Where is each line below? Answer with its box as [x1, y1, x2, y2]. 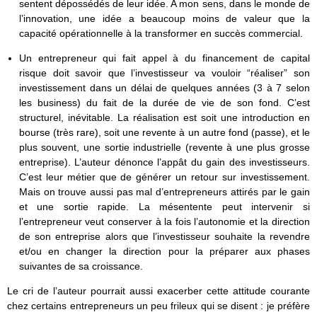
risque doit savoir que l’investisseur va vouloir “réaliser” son [18, 67, 310, 79]
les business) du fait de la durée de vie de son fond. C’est [18, 96, 310, 108]
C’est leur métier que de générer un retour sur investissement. [18, 171, 310, 183]
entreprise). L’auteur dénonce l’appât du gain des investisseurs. [18, 156, 310, 168]
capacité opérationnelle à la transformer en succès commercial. [18, 27, 303, 39]
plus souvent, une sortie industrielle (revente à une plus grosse [18, 141, 310, 153]
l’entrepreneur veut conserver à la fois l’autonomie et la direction [18, 215, 310, 227]
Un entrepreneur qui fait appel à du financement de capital [18, 52, 310, 64]
